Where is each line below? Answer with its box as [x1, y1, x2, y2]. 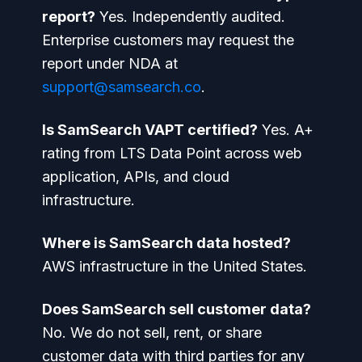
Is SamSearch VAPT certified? [42, 120, 258, 138]
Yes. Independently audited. [95, 7, 285, 25]
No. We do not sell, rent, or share [42, 323, 262, 341]
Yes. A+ [258, 120, 314, 138]
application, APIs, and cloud [42, 167, 229, 185]
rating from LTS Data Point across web [42, 144, 302, 162]
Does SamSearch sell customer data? [42, 300, 311, 318]
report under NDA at [42, 54, 178, 72]
